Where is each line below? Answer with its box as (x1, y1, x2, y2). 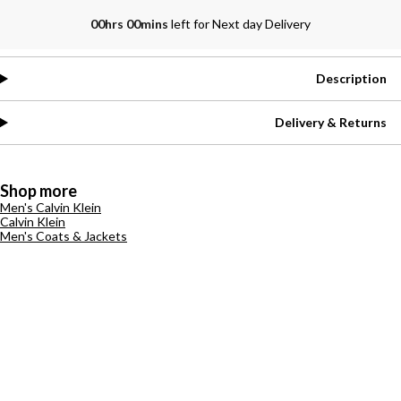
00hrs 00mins (90, 16, 171, 31)
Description (316, 71, 387, 86)
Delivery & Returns (275, 115, 387, 130)
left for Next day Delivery (171, 16, 311, 31)
